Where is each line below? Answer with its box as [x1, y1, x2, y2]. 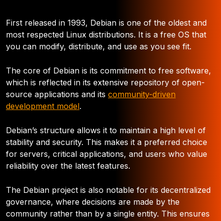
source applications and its [6, 89, 108, 99]
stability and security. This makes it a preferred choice [6, 137, 207, 147]
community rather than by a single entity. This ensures [6, 209, 210, 219]
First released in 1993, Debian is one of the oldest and [6, 18, 207, 28]
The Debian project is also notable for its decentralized [6, 185, 211, 195]
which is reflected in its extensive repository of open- [6, 77, 205, 87]
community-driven [108, 89, 176, 99]
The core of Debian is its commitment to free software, [6, 66, 211, 75]
